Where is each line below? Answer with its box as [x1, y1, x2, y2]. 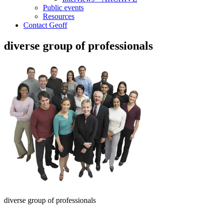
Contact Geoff [23, 21, 67, 29]
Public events [43, 3, 84, 12]
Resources [43, 12, 74, 20]
